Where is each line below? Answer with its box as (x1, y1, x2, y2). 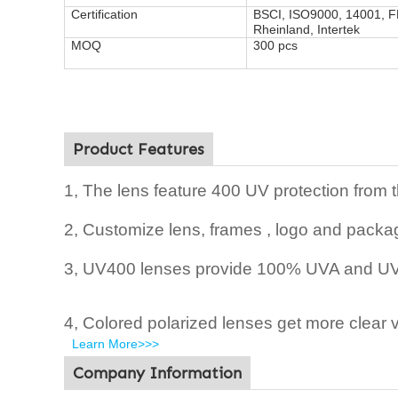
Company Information (73, 363, 242, 383)
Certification (71, 7, 138, 21)
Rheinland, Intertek (253, 22, 360, 36)
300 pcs (253, 38, 298, 52)
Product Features (73, 139, 204, 159)
